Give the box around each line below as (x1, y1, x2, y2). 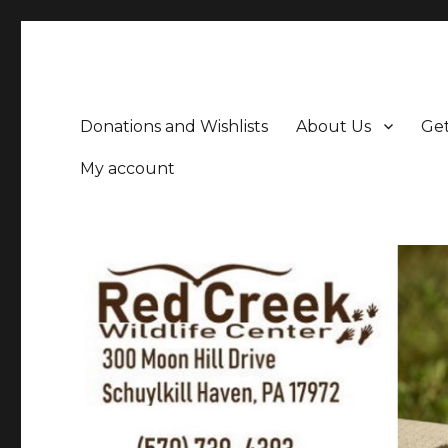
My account (80, 158, 176, 178)
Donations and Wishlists (80, 116, 269, 136)
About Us (296, 116, 372, 136)
